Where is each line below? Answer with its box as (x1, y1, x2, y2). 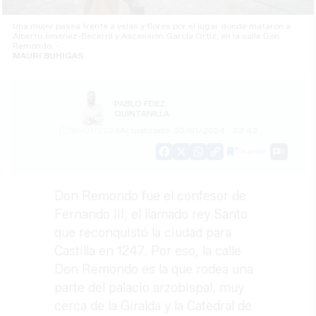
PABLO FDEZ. (114, 98, 168, 109)
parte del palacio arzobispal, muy (54, 280, 245, 296)
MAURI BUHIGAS (13, 50, 84, 61)
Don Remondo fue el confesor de (54, 188, 247, 205)
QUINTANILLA (114, 108, 169, 119)
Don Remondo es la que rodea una (54, 262, 254, 278)
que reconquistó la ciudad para (54, 225, 232, 241)
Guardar (238, 146, 267, 156)
